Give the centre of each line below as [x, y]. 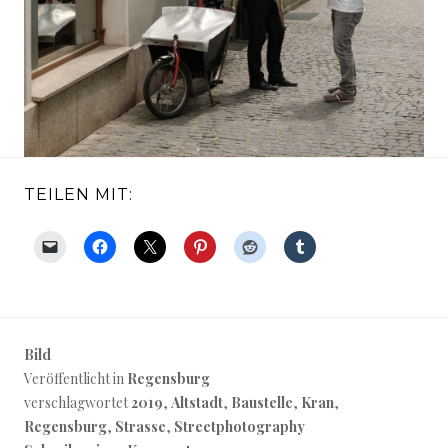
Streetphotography [239, 426]
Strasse [140, 426]
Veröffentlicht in [75, 378]
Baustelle [262, 402]
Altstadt [197, 402]
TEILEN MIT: [78, 194]
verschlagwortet [77, 402]
